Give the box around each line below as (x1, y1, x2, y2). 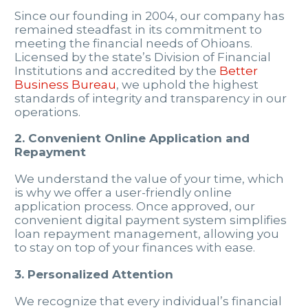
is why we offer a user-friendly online (14, 186, 232, 200)
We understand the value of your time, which (14, 172, 284, 186)
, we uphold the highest (116, 77, 258, 91)
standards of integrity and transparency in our (14, 91, 287, 105)
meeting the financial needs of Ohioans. (14, 36, 252, 50)
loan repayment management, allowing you (14, 227, 279, 241)
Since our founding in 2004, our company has (14, 8, 285, 23)
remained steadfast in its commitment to (14, 22, 262, 36)
